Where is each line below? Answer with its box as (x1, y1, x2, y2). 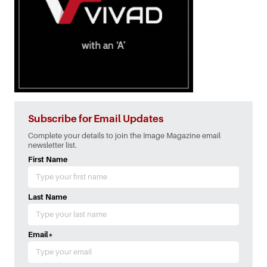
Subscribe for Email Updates (28, 113, 163, 125)
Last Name (28, 193, 67, 202)
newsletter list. (28, 141, 77, 150)
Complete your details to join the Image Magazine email (28, 131, 221, 141)
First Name (28, 155, 68, 164)
